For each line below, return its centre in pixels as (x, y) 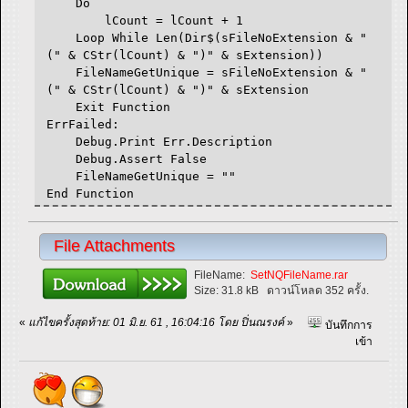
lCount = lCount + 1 (145, 20)
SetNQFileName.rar (300, 275)
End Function (91, 193)
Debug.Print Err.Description (160, 141)
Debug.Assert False (127, 158)
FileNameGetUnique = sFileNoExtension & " (207, 72)
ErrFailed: (83, 124)
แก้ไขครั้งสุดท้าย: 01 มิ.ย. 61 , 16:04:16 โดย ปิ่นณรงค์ (156, 322)
